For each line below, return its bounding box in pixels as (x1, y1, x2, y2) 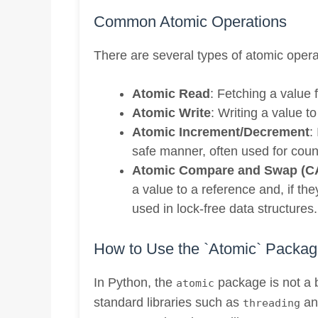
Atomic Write (132, 105, 211, 120)
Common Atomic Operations (94, 12, 287, 31)
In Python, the (94, 275, 176, 290)
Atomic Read (132, 86, 210, 101)
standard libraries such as (94, 295, 243, 309)
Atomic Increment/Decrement (132, 124, 309, 139)
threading (243, 296, 300, 309)
